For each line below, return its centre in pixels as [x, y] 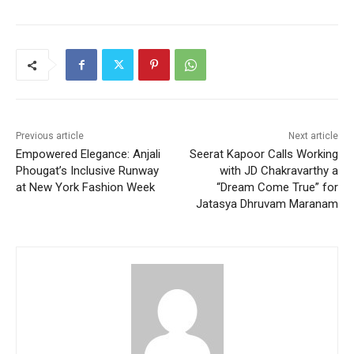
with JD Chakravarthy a [279, 171]
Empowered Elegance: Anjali [88, 154]
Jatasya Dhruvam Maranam [267, 204]
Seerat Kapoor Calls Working [264, 154]
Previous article [50, 136]
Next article [313, 136]
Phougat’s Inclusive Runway [87, 171]
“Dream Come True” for [277, 188]
